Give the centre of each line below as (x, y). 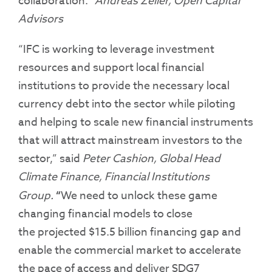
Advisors (41, 19)
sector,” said (50, 159)
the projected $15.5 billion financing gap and (130, 233)
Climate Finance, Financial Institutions (114, 177)
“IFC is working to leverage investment (116, 50)
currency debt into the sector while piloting (127, 104)
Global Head (190, 159)
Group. (36, 196)
